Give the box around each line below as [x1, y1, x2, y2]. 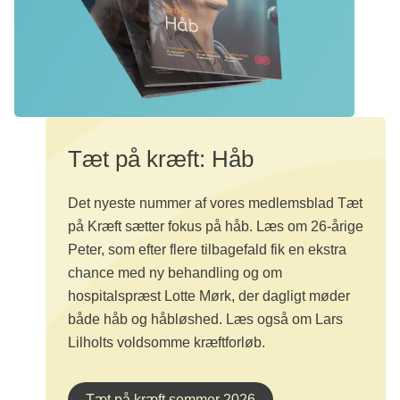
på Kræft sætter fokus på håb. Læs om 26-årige [68, 219, 363, 235]
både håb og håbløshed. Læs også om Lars [68, 312, 343, 328]
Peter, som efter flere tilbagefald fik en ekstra [68, 242, 346, 258]
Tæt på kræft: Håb [68, 146, 254, 173]
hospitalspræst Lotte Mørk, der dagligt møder [68, 288, 350, 304]
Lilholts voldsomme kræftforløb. [68, 335, 265, 351]
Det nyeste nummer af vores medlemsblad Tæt [68, 196, 362, 212]
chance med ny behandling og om [68, 265, 282, 281]
